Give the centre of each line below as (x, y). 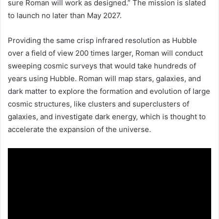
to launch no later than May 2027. (65, 16)
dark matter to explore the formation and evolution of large (109, 91)
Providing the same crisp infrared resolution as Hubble (102, 41)
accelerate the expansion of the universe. (79, 130)
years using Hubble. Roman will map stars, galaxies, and (104, 79)
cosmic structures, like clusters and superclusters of (99, 104)
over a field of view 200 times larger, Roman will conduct (105, 53)
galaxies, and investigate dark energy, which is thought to (107, 117)
